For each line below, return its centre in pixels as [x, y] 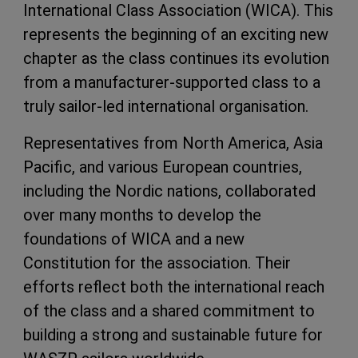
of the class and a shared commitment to [169, 311]
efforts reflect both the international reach [174, 287]
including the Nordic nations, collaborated [169, 191]
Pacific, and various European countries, [163, 167]
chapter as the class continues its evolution [176, 58]
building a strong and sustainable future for [173, 335]
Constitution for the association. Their [157, 263]
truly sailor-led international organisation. [166, 106]
